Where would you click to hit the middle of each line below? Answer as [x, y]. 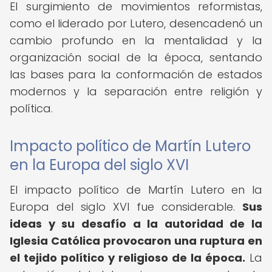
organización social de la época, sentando [136, 57]
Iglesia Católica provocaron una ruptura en [136, 241]
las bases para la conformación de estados [136, 74]
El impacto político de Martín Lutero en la [136, 190]
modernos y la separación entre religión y [136, 91]
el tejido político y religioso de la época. [127, 258]
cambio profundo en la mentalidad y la [136, 40]
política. [31, 108]
